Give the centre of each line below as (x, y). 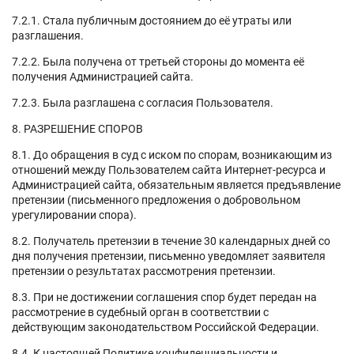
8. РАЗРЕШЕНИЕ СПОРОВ (77, 128)
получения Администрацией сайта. (103, 76)
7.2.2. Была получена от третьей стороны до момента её (158, 61)
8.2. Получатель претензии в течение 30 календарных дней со (171, 241)
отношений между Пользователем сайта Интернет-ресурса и (169, 169)
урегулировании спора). (75, 215)
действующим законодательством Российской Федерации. (166, 327)
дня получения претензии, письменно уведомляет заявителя (169, 256)
